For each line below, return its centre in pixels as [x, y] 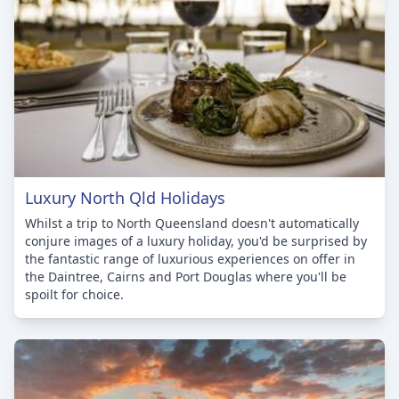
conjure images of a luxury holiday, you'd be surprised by [196, 240]
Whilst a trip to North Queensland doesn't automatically [192, 223]
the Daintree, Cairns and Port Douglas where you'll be [186, 276]
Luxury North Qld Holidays [125, 197]
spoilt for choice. [74, 294]
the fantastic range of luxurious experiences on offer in [190, 258]
